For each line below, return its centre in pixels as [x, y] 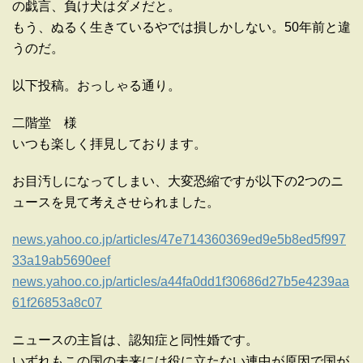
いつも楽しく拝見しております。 [109, 144]
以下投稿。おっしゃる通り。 [96, 86]
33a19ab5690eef [61, 261]
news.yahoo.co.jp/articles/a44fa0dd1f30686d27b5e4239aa [181, 282]
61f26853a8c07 [57, 303]
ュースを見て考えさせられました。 [116, 203]
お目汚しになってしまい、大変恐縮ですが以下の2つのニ [178, 181]
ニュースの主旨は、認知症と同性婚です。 [135, 340]
